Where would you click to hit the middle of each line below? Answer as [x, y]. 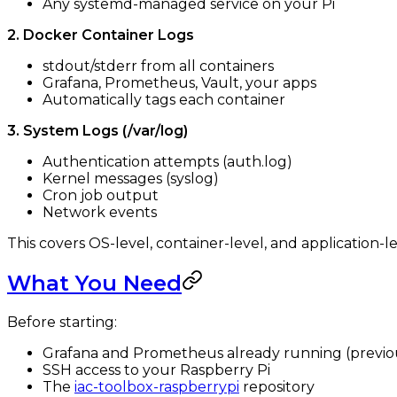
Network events [100, 212]
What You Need [94, 283]
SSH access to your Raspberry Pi [156, 370]
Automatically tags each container [164, 99]
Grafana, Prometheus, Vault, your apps [179, 82]
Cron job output [101, 195]
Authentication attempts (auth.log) [167, 161]
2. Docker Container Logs [101, 35]
